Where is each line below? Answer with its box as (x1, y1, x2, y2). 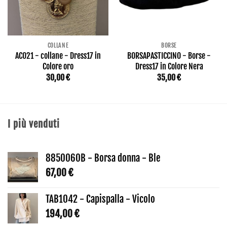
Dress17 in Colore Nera (135, 61, 203, 72)
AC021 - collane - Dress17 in (15, 51, 101, 61)
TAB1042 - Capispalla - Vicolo (46, 193, 155, 205)
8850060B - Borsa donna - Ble (46, 152, 160, 164)
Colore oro (43, 61, 73, 72)
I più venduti (8, 118, 60, 130)
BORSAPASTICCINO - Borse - (127, 51, 211, 61)
